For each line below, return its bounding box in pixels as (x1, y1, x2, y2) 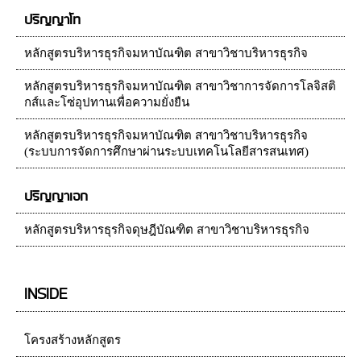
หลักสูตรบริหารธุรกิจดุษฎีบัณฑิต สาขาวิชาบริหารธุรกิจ (24, 223, 309, 237)
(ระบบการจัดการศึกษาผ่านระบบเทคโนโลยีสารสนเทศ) (24, 145, 309, 159)
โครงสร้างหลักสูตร (24, 334, 121, 347)
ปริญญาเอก (24, 186, 88, 208)
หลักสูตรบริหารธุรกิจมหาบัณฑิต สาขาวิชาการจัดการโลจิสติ (24, 80, 336, 93)
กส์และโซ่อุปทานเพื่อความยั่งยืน (24, 96, 189, 110)
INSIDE (24, 284, 67, 306)
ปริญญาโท (24, 10, 81, 31)
